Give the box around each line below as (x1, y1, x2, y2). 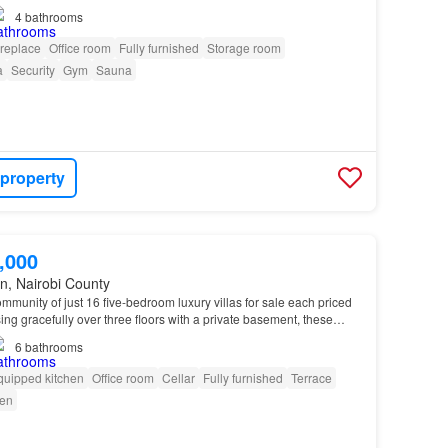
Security (10, 60, 55, 78)
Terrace (290, 368, 332, 386)
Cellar (161, 368, 195, 386)
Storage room (206, 38, 281, 56)
